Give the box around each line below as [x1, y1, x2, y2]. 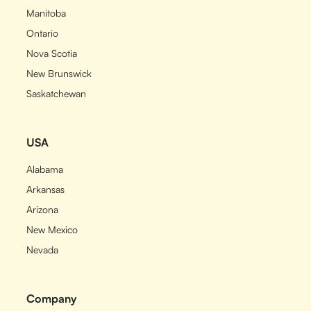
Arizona [26, 203, 59, 215]
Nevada [26, 244, 59, 255]
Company [26, 292, 77, 305]
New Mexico [26, 224, 78, 235]
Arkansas [26, 183, 65, 195]
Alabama [26, 163, 64, 175]
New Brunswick [26, 67, 92, 79]
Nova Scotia [26, 47, 78, 59]
